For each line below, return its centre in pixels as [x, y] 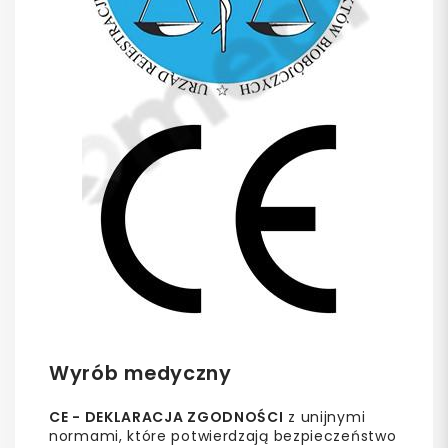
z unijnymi [324, 416]
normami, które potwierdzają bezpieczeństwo [223, 435]
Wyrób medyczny [140, 372]
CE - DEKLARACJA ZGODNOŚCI [166, 416]
